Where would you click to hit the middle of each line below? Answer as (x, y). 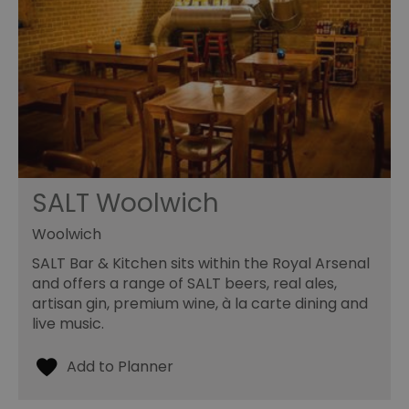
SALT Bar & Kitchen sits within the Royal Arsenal (201, 264)
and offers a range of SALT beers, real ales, (184, 284)
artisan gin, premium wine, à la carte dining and (200, 304)
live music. (68, 324)
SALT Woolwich (126, 204)
